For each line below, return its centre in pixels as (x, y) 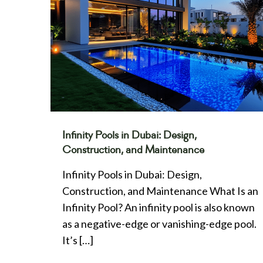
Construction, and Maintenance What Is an (160, 190)
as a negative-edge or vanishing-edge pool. (159, 223)
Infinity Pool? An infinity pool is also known (158, 207)
